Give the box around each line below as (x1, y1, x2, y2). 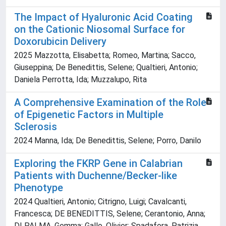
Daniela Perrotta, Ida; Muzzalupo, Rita (14, 75, 147, 85)
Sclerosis (14, 121, 57, 133)
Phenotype (14, 182, 63, 194)
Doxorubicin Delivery (14, 35, 106, 48)
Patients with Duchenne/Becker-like (14, 169, 177, 182)
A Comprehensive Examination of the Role (14, 96, 206, 109)
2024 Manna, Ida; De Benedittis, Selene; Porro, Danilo (14, 136, 201, 146)
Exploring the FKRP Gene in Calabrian (14, 157, 183, 170)
